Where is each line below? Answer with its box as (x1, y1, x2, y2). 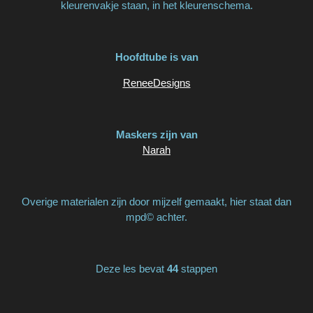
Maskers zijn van (115, 129, 198, 141)
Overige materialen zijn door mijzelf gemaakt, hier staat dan (22, 196, 291, 208)
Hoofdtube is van (115, 51, 198, 64)
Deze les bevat (96, 263, 167, 275)
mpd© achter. (126, 211, 187, 224)
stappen (178, 263, 217, 275)
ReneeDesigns (122, 77, 191, 89)
